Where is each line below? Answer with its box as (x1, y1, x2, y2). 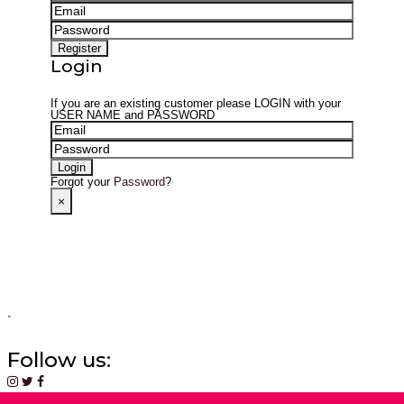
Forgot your (50, 175, 115, 188)
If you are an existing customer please (50, 96, 255, 110)
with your (290, 96, 342, 110)
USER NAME (50, 108, 122, 122)
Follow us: (7, 347, 111, 372)
